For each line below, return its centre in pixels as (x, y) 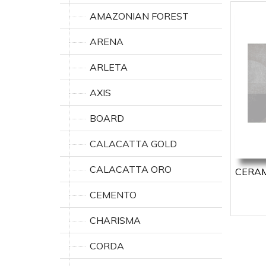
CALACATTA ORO (131, 169)
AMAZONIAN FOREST (139, 16)
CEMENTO (113, 195)
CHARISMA (115, 220)
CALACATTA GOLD (133, 144)
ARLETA (109, 67)
